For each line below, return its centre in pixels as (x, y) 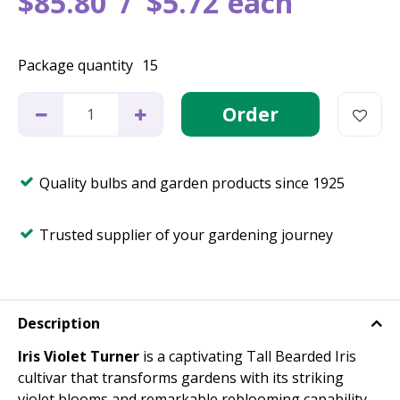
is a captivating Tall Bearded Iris (248, 357)
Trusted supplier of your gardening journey (186, 235)
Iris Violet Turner (79, 357)
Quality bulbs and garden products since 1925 (192, 183)
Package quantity (75, 65)
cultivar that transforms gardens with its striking (181, 378)
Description (59, 324)
